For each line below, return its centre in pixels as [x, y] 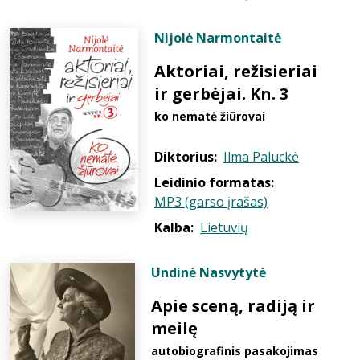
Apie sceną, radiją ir [233, 306]
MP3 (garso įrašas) [211, 202]
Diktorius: [186, 157]
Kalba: [174, 227]
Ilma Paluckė [261, 157]
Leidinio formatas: [214, 182]
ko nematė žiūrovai [210, 116]
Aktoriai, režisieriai [236, 71]
